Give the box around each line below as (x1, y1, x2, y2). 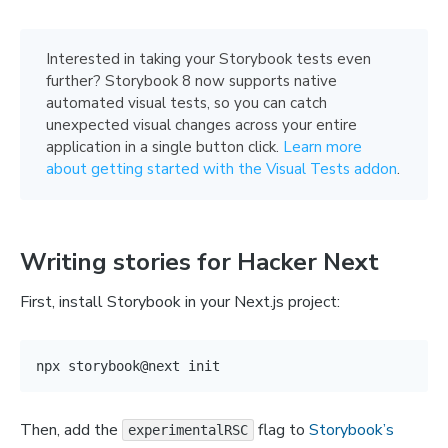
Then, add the (20, 418, 122, 441)
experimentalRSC (128, 421, 248, 438)
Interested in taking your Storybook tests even (45, 49, 371, 70)
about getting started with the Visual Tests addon (45, 159, 397, 180)
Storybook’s (309, 418, 394, 441)
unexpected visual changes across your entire (45, 115, 357, 136)
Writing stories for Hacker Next (20, 245, 379, 278)
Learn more (282, 137, 362, 158)
